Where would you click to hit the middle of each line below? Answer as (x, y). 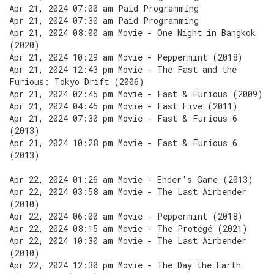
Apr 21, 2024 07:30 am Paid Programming (104, 20)
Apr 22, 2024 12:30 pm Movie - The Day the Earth (125, 265)
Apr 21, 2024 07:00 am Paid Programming (104, 8)
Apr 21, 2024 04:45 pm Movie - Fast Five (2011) (124, 106)
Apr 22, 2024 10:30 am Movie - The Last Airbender (128, 241)
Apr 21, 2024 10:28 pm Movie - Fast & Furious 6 (123, 143)
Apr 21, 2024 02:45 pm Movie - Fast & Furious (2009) (136, 94)
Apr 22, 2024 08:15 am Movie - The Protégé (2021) (128, 228)
